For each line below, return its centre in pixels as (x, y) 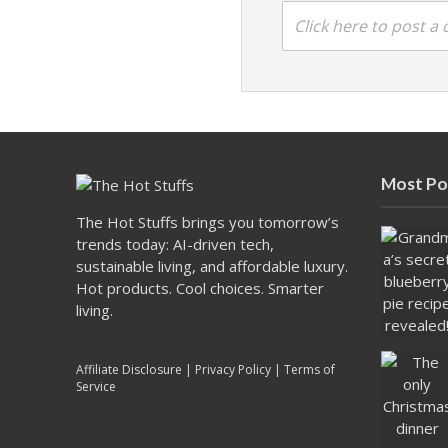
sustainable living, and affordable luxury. (211, 265)
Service (95, 386)
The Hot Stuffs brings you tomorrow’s (207, 221)
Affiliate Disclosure (128, 369)
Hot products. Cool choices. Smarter (199, 287)
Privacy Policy (232, 369)
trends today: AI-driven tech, (174, 243)
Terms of (309, 369)
